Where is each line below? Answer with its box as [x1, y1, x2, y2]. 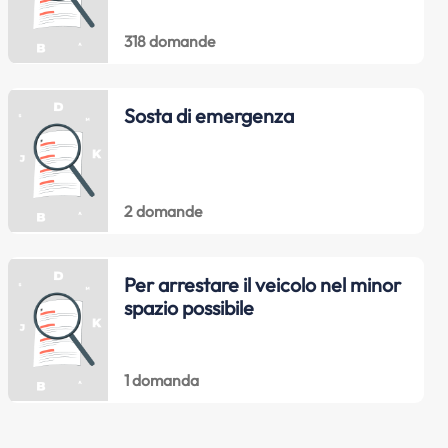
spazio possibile [123, 295, 254, 321]
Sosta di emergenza [123, 102, 294, 128]
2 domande [123, 200, 202, 221]
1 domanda [123, 369, 199, 390]
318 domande [123, 31, 215, 52]
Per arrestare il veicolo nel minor [123, 272, 401, 298]
